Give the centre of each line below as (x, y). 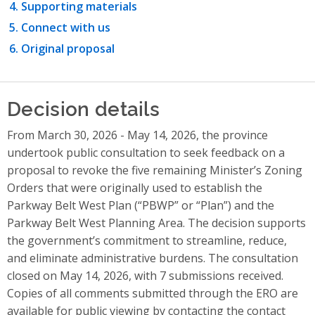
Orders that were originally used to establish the (135, 188)
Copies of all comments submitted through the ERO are (153, 294)
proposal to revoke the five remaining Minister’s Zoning (155, 171)
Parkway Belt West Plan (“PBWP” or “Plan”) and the (141, 206)
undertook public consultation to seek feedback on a (146, 153)
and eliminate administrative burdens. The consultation (153, 258)
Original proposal (68, 49)
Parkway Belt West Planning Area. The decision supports (156, 223)
